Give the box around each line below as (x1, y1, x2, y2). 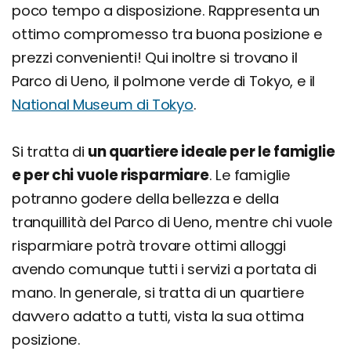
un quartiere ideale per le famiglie (87, 142, 335, 162)
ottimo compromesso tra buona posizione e (12, 24, 323, 45)
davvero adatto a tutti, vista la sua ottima (12, 306, 304, 327)
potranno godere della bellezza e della (12, 189, 279, 209)
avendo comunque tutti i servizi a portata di (12, 259, 317, 280)
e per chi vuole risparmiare (12, 165, 209, 186)
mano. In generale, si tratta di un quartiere (12, 283, 305, 303)
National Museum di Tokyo (12, 95, 194, 115)
